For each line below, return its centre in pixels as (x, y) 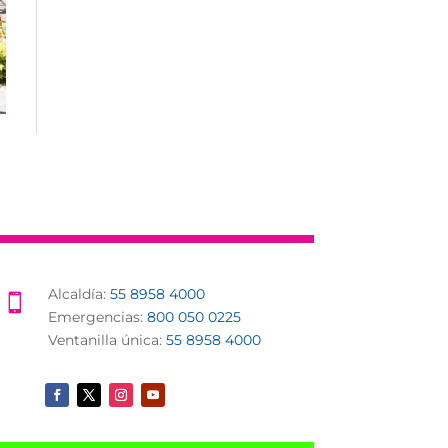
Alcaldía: (79, 293)
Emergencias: (98, 316)
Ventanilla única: (107, 339)
